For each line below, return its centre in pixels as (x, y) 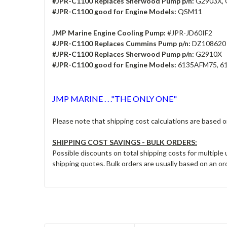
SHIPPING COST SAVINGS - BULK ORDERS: (125, 142)
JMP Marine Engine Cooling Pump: (109, 32)
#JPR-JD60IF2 (189, 32)
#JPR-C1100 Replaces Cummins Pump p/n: (121, 43)
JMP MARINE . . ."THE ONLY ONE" (115, 98)
